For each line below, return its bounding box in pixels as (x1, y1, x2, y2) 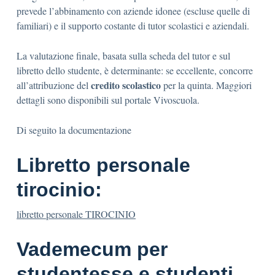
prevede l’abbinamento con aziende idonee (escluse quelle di (17, 4, 250, 17)
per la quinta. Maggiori (161, 79, 252, 91)
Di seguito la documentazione (17, 123, 131, 136)
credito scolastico (91, 78, 161, 92)
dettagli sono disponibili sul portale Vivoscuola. (17, 93, 199, 106)
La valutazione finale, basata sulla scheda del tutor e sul (17, 49, 230, 62)
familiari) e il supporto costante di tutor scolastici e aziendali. (17, 19, 249, 32)
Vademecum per (17, 238, 168, 260)
